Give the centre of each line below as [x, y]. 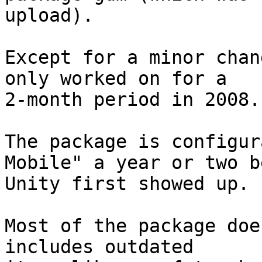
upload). [49, 15]
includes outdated [99, 247]
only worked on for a [116, 79]
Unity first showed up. [127, 184]
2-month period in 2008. [132, 100]
